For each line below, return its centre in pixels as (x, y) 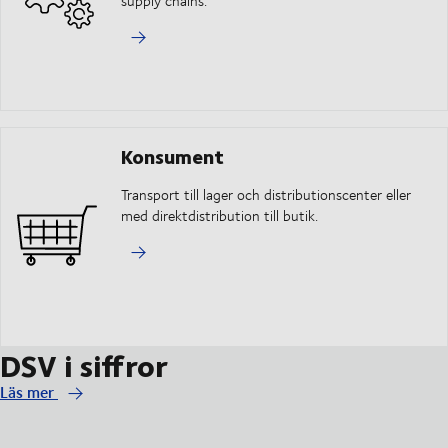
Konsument (172, 156)
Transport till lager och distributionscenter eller (266, 195)
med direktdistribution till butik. (219, 216)
